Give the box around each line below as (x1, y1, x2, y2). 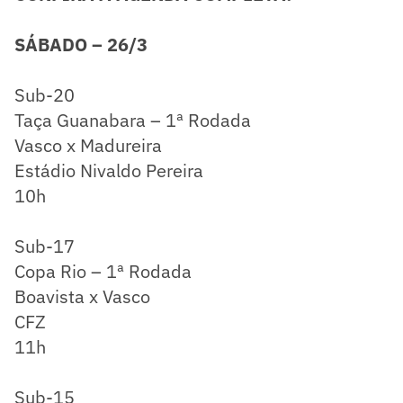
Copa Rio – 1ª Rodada (14, 258, 192, 283)
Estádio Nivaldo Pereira (14, 157, 203, 183)
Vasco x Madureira (14, 132, 162, 157)
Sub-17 (14, 233, 75, 258)
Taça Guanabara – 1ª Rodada (14, 107, 251, 132)
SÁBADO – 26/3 (14, 31, 148, 57)
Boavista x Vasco (14, 283, 150, 309)
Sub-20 (14, 82, 75, 107)
